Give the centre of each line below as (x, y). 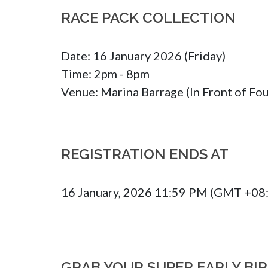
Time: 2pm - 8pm (105, 74)
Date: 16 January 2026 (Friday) (143, 56)
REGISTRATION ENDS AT (145, 154)
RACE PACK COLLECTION (148, 18)
